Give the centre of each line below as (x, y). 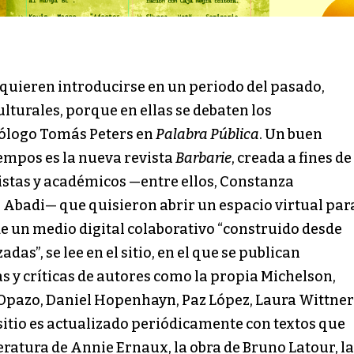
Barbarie (203, 158)
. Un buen (291, 134)
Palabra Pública (207, 134)
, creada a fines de (292, 158)
